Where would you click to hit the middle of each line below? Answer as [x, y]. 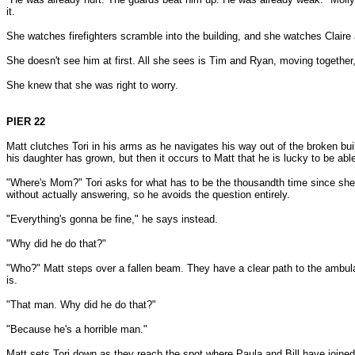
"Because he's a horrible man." [77, 329]
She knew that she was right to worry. [92, 85]
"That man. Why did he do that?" [81, 305]
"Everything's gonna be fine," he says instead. [112, 219]
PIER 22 [26, 122]
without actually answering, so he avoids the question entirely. [148, 195]
